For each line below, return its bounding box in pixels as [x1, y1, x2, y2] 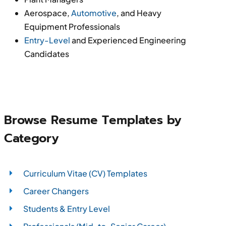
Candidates [24, 48, 69, 59]
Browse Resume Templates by [4, 110, 182, 129]
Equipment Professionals [24, 21, 120, 32]
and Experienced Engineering [70, 34, 186, 45]
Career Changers [23, 185, 89, 196]
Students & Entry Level [23, 203, 110, 214]
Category [4, 129, 59, 147]
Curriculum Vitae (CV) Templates [23, 167, 148, 179]
